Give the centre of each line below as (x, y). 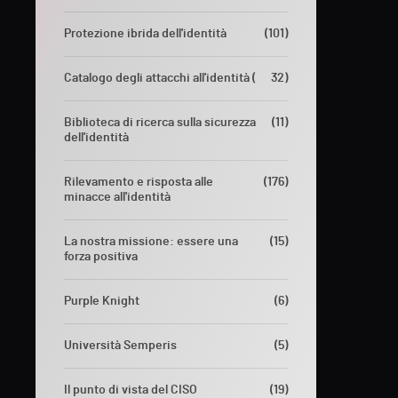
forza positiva (101, 256)
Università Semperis (120, 345)
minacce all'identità (117, 197)
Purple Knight (102, 301)
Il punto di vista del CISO (131, 390)
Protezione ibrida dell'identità (145, 33)
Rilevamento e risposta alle (139, 182)
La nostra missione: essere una (151, 241)
